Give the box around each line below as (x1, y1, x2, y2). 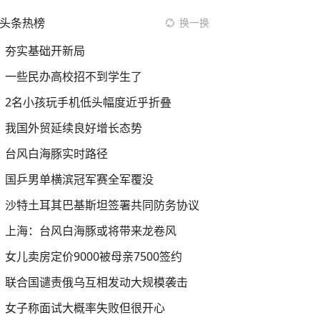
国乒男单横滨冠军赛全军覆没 (5, 171, 154, 187)
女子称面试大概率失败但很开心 (5, 300, 165, 316)
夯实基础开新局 (5, 43, 85, 59)
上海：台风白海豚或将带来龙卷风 (5, 223, 176, 239)
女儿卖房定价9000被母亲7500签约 (5, 249, 182, 264)
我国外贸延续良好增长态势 (5, 120, 142, 136)
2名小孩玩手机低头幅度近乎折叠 (5, 94, 171, 110)
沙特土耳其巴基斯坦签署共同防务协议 (5, 197, 199, 213)
